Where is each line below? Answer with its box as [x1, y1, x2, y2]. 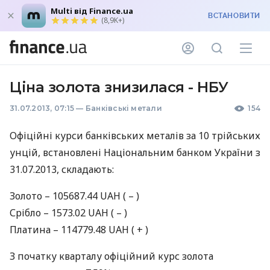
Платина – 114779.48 [10, 223, 108, 236]
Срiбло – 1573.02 [10, 206, 88, 219]
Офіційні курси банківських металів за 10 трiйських [10, 129, 260, 142]
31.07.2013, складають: [10, 163, 114, 176]
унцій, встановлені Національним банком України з [10, 146, 260, 159]
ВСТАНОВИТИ [208, 11, 260, 20]
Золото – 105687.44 [10, 189, 100, 202]
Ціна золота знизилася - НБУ [10, 78, 228, 96]
